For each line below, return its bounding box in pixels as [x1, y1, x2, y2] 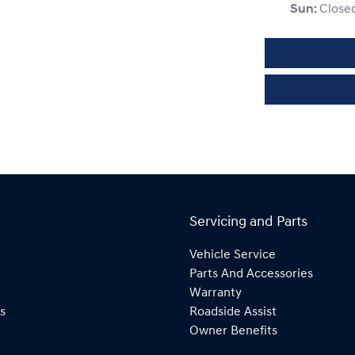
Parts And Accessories [189, 268, 313, 281]
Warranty [189, 287, 242, 300]
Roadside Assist [189, 306, 277, 319]
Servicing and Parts [189, 216, 307, 229]
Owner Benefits [189, 325, 277, 338]
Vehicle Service [189, 249, 276, 261]
